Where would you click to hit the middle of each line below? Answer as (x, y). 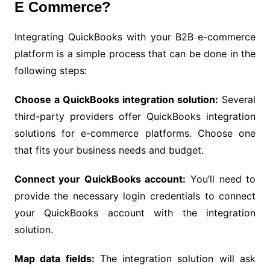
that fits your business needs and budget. (109, 150)
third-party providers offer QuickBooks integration (135, 116)
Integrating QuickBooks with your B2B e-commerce (135, 36)
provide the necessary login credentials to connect (135, 196)
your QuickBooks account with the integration (135, 212)
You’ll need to (221, 179)
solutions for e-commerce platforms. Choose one (135, 133)
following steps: (50, 70)
